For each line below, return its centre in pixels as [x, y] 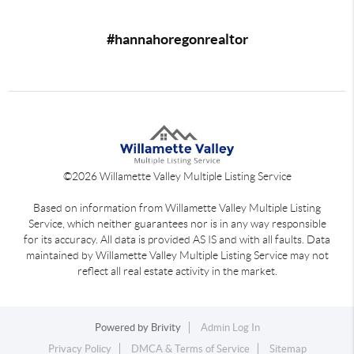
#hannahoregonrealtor [177, 40]
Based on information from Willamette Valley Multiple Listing [177, 207]
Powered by [122, 328]
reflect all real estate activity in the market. [177, 271]
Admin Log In [230, 328]
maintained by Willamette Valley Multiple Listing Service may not [177, 255]
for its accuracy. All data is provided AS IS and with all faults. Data [177, 239]
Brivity [166, 328]
